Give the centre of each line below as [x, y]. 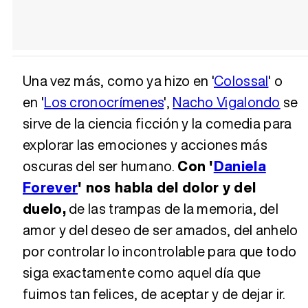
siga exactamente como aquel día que [142, 272]
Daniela [240, 166]
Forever [51, 187]
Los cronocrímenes [104, 102]
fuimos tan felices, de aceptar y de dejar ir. [154, 294]
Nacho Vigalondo [227, 102]
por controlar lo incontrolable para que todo [160, 251]
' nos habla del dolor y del [167, 187]
